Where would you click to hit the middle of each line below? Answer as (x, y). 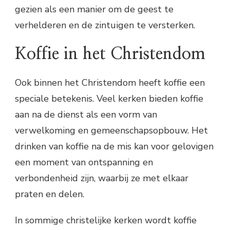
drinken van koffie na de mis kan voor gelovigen (114, 147)
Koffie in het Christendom (110, 54)
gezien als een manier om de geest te (94, 9)
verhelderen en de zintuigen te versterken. (105, 25)
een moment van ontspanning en (84, 162)
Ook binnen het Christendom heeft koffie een (110, 83)
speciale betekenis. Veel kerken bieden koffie (109, 99)
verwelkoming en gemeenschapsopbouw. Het (111, 131)
